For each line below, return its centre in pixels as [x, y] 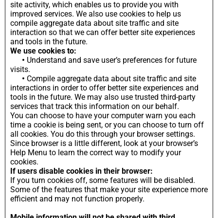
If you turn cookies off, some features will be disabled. [103, 180]
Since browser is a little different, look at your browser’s [104, 143]
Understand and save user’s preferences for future [111, 60]
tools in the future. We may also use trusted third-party [103, 97]
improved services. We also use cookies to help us [96, 14]
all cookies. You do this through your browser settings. [103, 134]
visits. [20, 69]
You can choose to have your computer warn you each [103, 115]
